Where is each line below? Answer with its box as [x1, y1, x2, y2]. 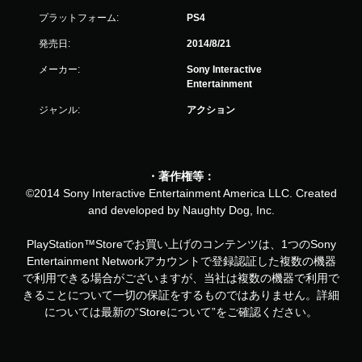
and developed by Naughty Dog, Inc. [87, 204, 275, 217]
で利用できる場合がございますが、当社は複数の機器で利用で [23, 271, 339, 284]
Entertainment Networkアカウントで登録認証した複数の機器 [26, 255, 336, 267]
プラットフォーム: [39, 12, 119, 23]
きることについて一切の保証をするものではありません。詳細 [23, 288, 339, 301]
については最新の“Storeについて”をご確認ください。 [44, 305, 318, 318]
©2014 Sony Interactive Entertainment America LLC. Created [25, 187, 337, 200]
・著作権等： [147, 170, 215, 183]
